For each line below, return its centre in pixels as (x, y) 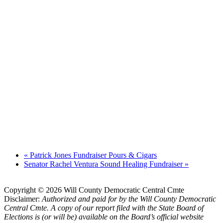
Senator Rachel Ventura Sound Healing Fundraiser (104, 164)
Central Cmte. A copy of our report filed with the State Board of (104, 208)
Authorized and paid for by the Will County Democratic (129, 199)
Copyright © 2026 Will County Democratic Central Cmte (94, 190)
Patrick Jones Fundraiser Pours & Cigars (92, 155)
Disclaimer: (23, 199)
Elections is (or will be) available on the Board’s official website (104, 217)
